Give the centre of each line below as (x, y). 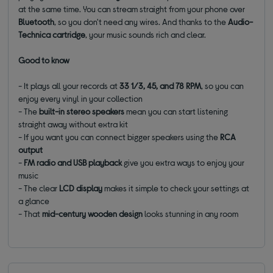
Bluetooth (37, 22)
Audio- (241, 22)
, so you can (223, 86)
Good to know (44, 60)
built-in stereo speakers (81, 112)
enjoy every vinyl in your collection (81, 99)
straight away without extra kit (73, 124)
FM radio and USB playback (73, 163)
